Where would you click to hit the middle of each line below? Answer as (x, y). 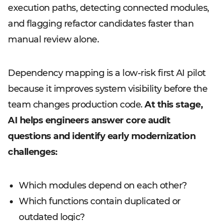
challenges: (33, 152)
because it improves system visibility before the (108, 89)
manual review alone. (53, 39)
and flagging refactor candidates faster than (101, 24)
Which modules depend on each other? (103, 185)
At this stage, (174, 105)
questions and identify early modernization (102, 136)
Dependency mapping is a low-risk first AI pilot (107, 73)
